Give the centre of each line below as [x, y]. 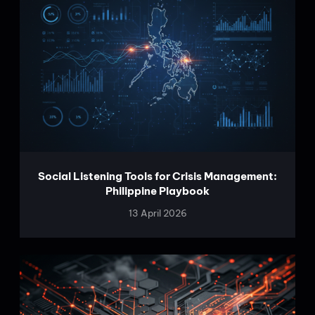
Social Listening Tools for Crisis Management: [157, 176]
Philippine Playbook [157, 191]
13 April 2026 [157, 213]
